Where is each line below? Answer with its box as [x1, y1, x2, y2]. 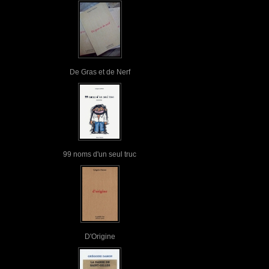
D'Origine [84, 232, 115, 240]
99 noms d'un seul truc [63, 150, 136, 158]
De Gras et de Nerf [69, 68, 130, 76]
